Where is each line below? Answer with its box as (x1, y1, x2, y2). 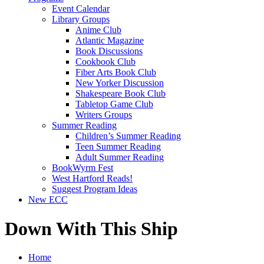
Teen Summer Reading (75, 141, 161, 152)
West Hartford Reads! (52, 173, 133, 184)
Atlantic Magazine (75, 35, 144, 46)
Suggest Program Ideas (52, 184, 137, 194)
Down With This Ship (5, 217, 178, 239)
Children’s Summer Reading (75, 131, 181, 141)
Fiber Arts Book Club (75, 67, 156, 78)
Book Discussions (75, 46, 143, 57)
